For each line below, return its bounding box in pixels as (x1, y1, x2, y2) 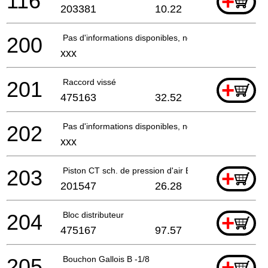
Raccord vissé (63, 77, 116, 87)
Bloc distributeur (63, 209, 124, 220)
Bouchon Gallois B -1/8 (63, 254, 150, 264)
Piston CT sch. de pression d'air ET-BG (63, 165, 211, 175)
